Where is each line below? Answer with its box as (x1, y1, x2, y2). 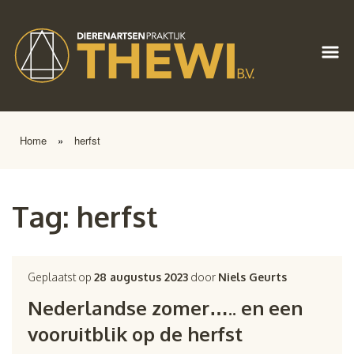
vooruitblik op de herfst (28, 322, 243, 347)
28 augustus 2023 (94, 270, 189, 284)
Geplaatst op (28, 270, 95, 284)
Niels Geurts (218, 270, 288, 284)
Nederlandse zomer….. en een (28, 296, 303, 321)
